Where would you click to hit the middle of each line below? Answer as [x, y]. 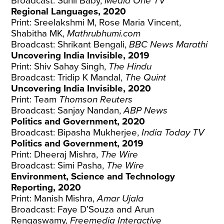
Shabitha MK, [39, 33]
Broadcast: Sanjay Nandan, [67, 110]
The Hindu [130, 66]
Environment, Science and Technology [93, 176]
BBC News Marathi [168, 44]
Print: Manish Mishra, [54, 198]
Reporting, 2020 [46, 187]
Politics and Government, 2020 [78, 121]
